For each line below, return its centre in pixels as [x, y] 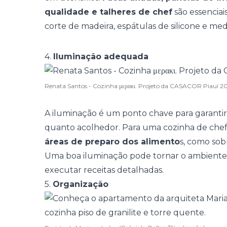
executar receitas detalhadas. [104, 170]
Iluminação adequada [101, 56]
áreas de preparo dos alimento [112, 142]
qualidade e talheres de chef [108, 12]
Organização [81, 184]
